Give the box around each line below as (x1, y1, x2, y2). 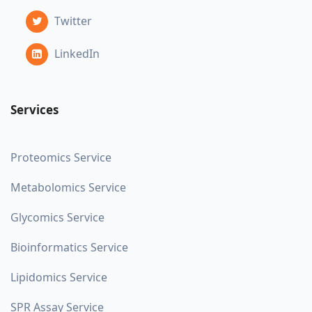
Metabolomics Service (10, 179, 126, 195)
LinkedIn (52, 45, 100, 61)
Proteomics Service (10, 149, 111, 165)
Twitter (52, 13, 92, 29)
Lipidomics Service (10, 269, 107, 285)
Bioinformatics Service (10, 239, 128, 255)
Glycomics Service (10, 209, 104, 225)
